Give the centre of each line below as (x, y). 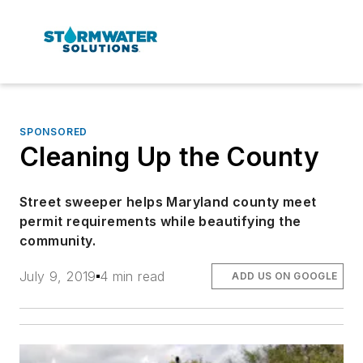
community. (58, 240)
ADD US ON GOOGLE (285, 275)
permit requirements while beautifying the (160, 221)
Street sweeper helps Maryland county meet (168, 201)
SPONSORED (54, 131)
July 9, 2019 (58, 276)
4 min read (132, 276)
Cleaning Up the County (170, 156)
